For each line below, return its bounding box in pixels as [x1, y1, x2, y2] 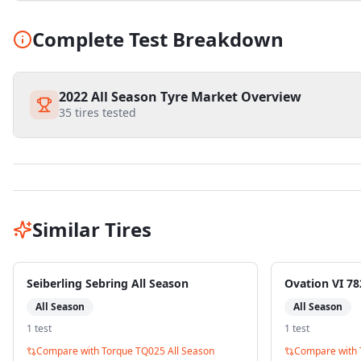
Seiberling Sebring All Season [27, 276, 189, 291]
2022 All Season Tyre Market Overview [59, 88, 301, 106]
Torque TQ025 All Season [102, 344, 214, 358]
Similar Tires [32, 216, 151, 243]
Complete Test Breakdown [32, 26, 284, 52]
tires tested [72, 105, 136, 120]
